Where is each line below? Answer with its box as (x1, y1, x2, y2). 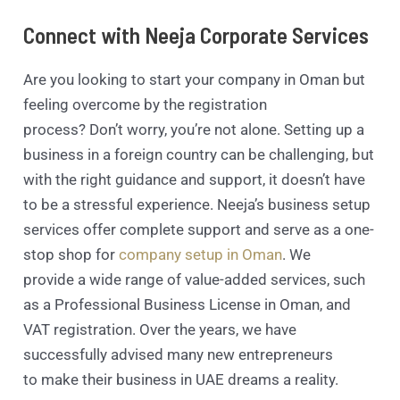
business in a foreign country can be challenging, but (23, 145, 375, 163)
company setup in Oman (119, 245, 283, 263)
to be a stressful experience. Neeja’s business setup (23, 195, 371, 213)
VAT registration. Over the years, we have (23, 320, 297, 338)
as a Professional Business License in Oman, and (23, 295, 352, 313)
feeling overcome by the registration (23, 95, 268, 113)
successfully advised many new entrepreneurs (23, 345, 334, 363)
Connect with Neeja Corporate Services (23, 21, 370, 48)
